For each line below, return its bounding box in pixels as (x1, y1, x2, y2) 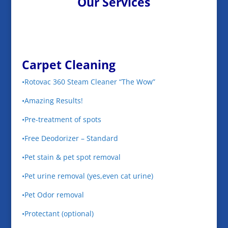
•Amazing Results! (21, 96, 83, 105)
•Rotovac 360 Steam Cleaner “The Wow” (21, 77, 155, 87)
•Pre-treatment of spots (21, 115, 101, 124)
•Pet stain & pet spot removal (21, 152, 121, 162)
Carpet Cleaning (21, 56, 116, 73)
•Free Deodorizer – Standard (21, 133, 118, 143)
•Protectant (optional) (21, 209, 94, 218)
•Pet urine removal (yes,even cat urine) (21, 171, 153, 181)
